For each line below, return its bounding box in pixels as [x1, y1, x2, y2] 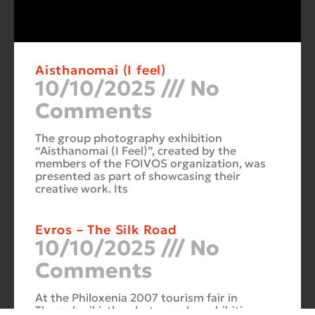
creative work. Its [35, 181, 128, 195]
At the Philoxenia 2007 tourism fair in [35, 290, 238, 304]
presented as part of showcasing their [35, 168, 240, 183]
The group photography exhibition [35, 130, 222, 145]
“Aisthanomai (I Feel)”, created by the [35, 143, 236, 157]
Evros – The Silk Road [35, 221, 177, 238]
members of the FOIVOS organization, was [35, 155, 266, 170]
